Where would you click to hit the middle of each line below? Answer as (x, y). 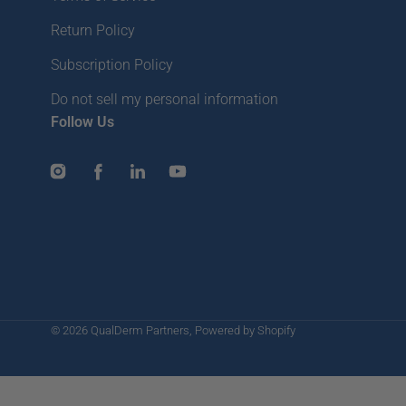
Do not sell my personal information (164, 100)
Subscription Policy (112, 65)
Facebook (128, 181)
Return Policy (93, 31)
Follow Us (82, 122)
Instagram (89, 181)
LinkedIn (163, 181)
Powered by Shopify (245, 331)
